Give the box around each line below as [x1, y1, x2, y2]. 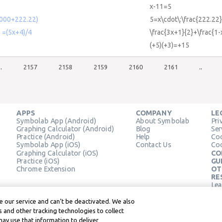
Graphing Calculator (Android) [16, 124, 114, 133]
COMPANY [135, 109, 171, 117]
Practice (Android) [16, 132, 75, 141]
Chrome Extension [16, 165, 75, 173]
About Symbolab [135, 116, 190, 125]
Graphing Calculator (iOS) [16, 149, 99, 157]
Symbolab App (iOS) [16, 140, 81, 149]
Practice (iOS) [16, 157, 60, 165]
